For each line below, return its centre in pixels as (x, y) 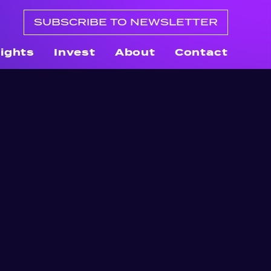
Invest (75, 52)
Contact (201, 52)
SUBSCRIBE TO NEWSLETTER (126, 22)
